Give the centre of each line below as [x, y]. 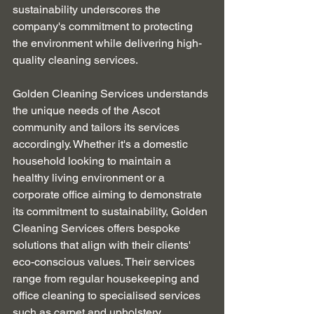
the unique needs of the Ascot [88, 110]
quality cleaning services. [75, 60]
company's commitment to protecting [104, 26]
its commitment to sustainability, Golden [111, 211]
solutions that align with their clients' [103, 245]
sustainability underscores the [88, 9]
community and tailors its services [97, 127]
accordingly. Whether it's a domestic [102, 144]
